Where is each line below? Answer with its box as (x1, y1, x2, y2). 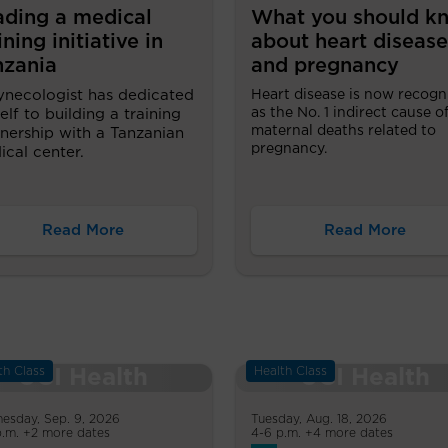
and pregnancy (251, 56, 399, 77)
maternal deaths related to (251, 124, 436, 139)
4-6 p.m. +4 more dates (251, 427, 393, 440)
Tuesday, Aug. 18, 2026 (251, 413, 387, 426)
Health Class (254, 365, 327, 378)
